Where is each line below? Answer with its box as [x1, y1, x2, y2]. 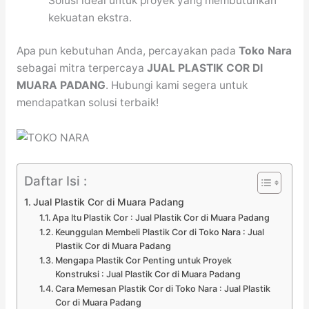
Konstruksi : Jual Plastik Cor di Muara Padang [55, 268, 241, 279]
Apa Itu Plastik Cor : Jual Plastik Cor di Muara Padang [52, 212, 270, 223]
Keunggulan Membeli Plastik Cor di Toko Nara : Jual [55, 226, 265, 237]
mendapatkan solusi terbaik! [16, 95, 159, 109]
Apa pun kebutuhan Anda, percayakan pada [16, 43, 239, 57]
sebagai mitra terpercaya [16, 61, 147, 74]
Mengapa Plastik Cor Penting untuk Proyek [55, 255, 232, 266]
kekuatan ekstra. [48, 10, 132, 24]
